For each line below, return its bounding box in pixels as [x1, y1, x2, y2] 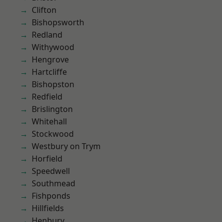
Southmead [32, 178, 75, 189]
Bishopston [32, 79, 74, 90]
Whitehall [32, 116, 67, 127]
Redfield [32, 91, 62, 102]
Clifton [32, 4, 56, 15]
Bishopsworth [32, 17, 84, 28]
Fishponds [32, 190, 70, 201]
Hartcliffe [32, 66, 67, 77]
